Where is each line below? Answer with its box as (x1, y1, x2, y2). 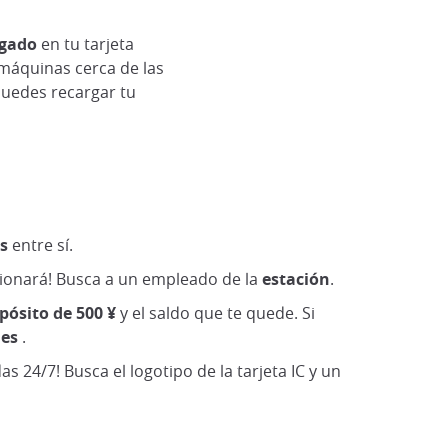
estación (262, 268, 330, 291)
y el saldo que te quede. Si (120, 302, 315, 325)
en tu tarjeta (36, 33, 134, 56)
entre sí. (8, 234, 73, 257)
